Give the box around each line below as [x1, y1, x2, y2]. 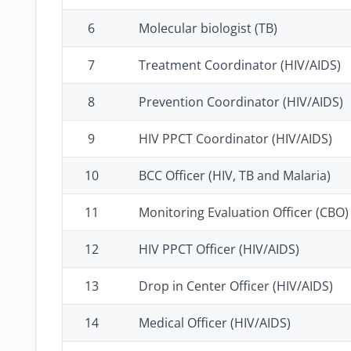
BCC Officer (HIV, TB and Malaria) [139, 167, 331, 184]
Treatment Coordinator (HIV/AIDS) [139, 56, 341, 74]
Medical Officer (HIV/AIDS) [139, 314, 291, 331]
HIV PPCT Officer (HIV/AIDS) [139, 241, 299, 258]
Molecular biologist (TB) [139, 20, 277, 37]
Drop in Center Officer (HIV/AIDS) [139, 277, 333, 295]
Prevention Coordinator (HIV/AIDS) [139, 93, 343, 110]
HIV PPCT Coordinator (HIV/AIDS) [139, 130, 332, 147]
